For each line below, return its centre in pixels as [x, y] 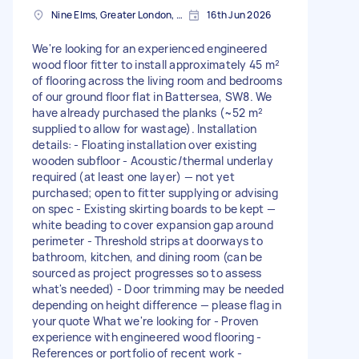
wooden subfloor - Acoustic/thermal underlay [153, 161]
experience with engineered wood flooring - [147, 337]
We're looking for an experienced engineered [149, 49]
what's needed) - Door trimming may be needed [158, 289]
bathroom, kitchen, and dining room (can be [147, 257]
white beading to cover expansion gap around [153, 225]
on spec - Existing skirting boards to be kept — [154, 209]
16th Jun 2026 [239, 15]
